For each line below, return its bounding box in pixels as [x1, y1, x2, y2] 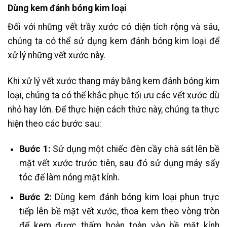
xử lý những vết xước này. [8, 50, 107, 60]
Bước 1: [19, 144, 53, 155]
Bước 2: [19, 192, 52, 202]
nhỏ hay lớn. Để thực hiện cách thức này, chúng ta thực [8, 104, 219, 115]
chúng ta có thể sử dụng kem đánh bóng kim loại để [8, 35, 219, 46]
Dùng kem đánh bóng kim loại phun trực [51, 192, 220, 202]
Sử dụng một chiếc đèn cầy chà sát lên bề [53, 144, 220, 155]
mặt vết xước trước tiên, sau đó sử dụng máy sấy [19, 158, 219, 169]
